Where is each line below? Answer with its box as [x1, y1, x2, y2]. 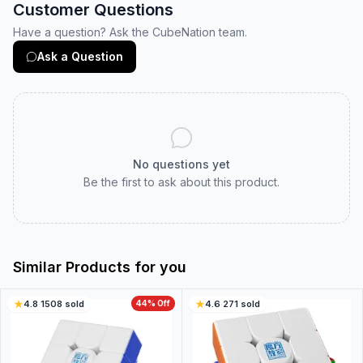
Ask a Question [37, 49, 123, 63]
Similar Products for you [13, 258, 186, 275]
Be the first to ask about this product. [83, 175, 280, 189]
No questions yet [133, 157, 230, 171]
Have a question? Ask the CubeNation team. [13, 25, 247, 39]
